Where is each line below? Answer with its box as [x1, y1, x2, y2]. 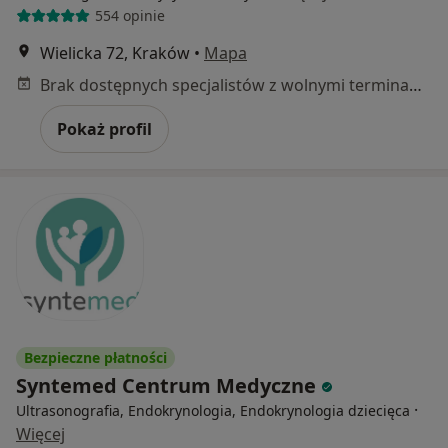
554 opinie [94, 6, 165, 26]
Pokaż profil [57, 117, 152, 140]
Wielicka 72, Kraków [40, 41, 190, 64]
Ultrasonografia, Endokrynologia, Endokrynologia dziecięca [16, 400, 410, 420]
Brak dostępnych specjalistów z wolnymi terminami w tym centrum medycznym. [409, 73, 422, 96]
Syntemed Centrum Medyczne [16, 371, 321, 399]
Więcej [16, 422, 65, 445]
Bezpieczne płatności [24, 347, 167, 367]
